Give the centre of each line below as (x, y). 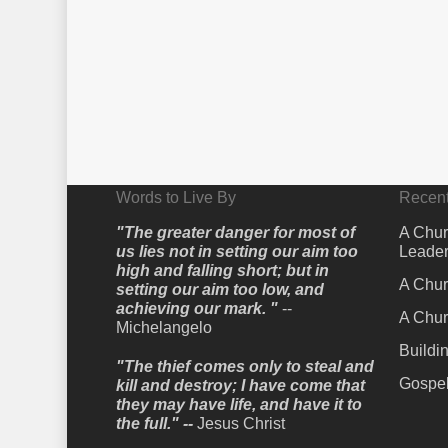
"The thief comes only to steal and (244, 366)
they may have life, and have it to (238, 404)
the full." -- (156, 423)
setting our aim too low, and (219, 289)
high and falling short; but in (222, 270)
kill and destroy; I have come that (240, 385)
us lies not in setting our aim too (236, 251)
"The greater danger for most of (235, 232)
